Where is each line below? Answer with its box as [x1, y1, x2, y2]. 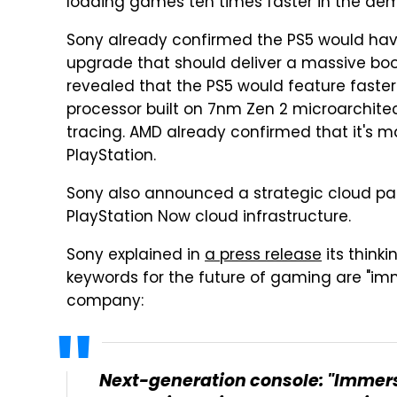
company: [66, 290, 144, 315]
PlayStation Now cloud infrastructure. [66, 206, 351, 230]
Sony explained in [66, 244, 205, 269]
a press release [205, 244, 322, 269]
